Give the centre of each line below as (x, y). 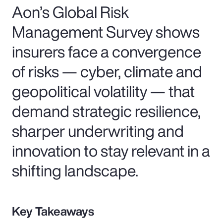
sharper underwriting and (98, 131)
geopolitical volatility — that (103, 91)
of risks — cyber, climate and (107, 71)
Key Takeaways (53, 211)
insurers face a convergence (107, 51)
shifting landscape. (75, 170)
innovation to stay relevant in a (111, 150)
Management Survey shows (106, 31)
